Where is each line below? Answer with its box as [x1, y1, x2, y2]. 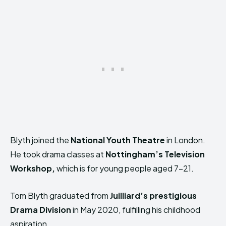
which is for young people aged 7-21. [55, 163, 194, 174]
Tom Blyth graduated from [10, 190, 110, 201]
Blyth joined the [10, 135, 71, 145]
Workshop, [10, 163, 55, 174]
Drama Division [10, 204, 71, 215]
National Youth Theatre [71, 135, 165, 145]
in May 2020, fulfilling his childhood [71, 204, 200, 215]
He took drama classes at [10, 149, 105, 159]
